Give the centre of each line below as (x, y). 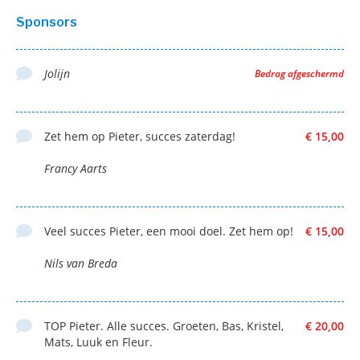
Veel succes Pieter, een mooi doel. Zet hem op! (169, 231)
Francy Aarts (76, 169)
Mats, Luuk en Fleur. (98, 342)
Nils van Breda (81, 264)
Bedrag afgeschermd (299, 74)
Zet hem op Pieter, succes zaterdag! (140, 137)
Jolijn (57, 74)
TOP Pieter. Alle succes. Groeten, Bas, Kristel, (164, 326)
